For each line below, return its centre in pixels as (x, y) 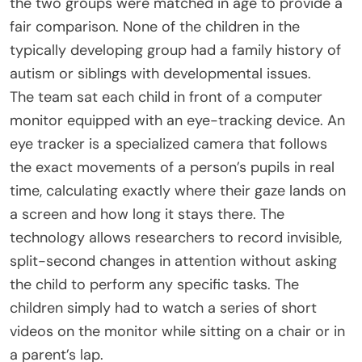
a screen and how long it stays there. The (147, 214)
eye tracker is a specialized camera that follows (168, 143)
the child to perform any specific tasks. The (154, 284)
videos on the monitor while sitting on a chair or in (177, 331)
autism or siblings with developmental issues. (160, 73)
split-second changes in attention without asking (173, 261)
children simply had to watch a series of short (163, 307)
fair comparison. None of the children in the (155, 26)
